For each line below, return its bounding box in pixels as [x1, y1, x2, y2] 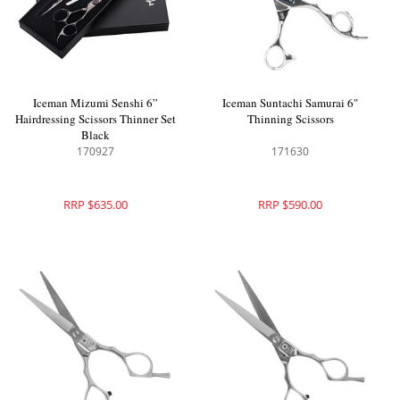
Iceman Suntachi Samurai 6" [222, 95, 359, 112]
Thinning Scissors [246, 111, 334, 128]
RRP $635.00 [62, 196, 128, 213]
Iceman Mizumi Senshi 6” [32, 95, 158, 112]
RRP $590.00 [258, 196, 323, 213]
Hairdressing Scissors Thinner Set [14, 111, 176, 128]
